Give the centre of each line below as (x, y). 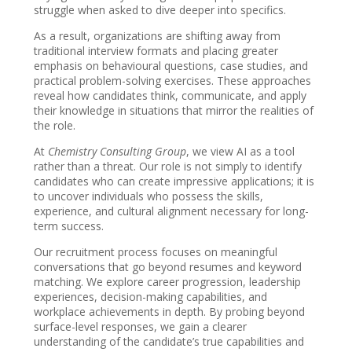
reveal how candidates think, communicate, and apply (170, 96)
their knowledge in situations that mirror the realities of (174, 111)
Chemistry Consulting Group (117, 152)
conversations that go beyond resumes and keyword (168, 267)
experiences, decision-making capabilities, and (151, 297)
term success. (69, 226)
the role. (55, 126)
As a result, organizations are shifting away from (158, 36)
